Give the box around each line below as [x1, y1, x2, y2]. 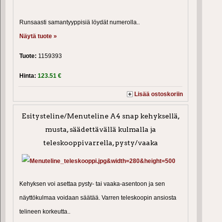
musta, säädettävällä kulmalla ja [45, 125, 157, 133]
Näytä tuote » [19, 32, 57, 40]
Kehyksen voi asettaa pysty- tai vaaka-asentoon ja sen [19, 180, 165, 187]
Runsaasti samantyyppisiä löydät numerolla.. [19, 18, 140, 26]
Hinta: [19, 72, 38, 79]
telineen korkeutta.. [19, 208, 70, 215]
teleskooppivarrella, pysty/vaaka [43, 138, 159, 147]
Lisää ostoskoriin [134, 90, 183, 98]
